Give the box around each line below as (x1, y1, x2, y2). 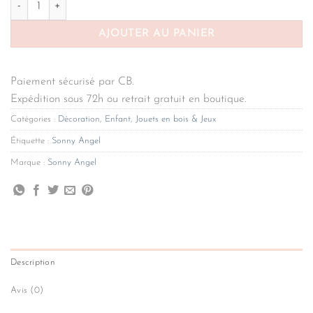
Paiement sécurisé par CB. (10, 75, 134, 87)
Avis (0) (10, 286, 44, 296)
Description (10, 258, 55, 268)
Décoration (58, 114, 100, 124)
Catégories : (10, 114, 58, 124)
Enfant (105, 114, 131, 124)
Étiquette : (10, 136, 52, 145)
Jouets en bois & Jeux (136, 114, 216, 124)
